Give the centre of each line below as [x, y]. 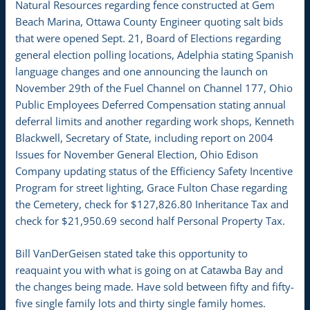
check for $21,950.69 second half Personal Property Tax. [151, 220]
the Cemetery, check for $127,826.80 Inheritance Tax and [152, 204]
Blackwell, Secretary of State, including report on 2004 [145, 137]
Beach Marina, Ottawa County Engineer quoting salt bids [149, 21]
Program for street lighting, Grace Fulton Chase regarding [152, 187]
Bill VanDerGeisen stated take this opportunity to [132, 254]
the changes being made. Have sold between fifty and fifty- [155, 287]
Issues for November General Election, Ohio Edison [137, 154]
